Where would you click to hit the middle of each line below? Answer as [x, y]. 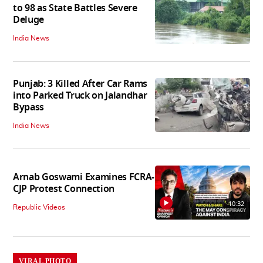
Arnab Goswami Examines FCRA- [84, 178]
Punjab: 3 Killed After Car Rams [80, 84]
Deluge [29, 20]
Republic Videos [39, 208]
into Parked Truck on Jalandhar [80, 96]
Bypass [29, 108]
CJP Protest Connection [64, 189]
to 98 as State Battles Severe [75, 9]
